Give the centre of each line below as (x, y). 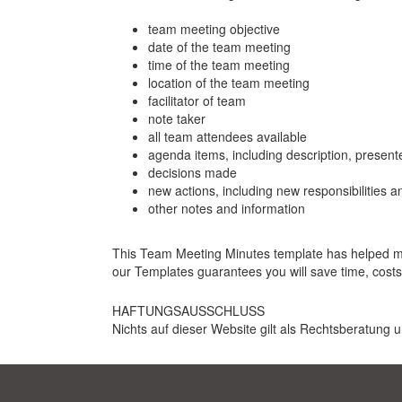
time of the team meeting (218, 65)
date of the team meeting (219, 47)
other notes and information (226, 209)
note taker (176, 119)
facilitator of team (197, 101)
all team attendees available (227, 137)
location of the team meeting (228, 83)
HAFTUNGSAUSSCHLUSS (188, 311)
